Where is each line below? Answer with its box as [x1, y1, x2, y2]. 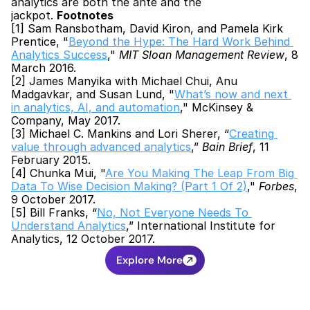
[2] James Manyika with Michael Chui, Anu [11, 74, 237, 88]
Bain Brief [202, 140, 253, 154]
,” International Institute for [126, 219, 275, 232]
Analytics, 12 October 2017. [11, 232, 155, 246]
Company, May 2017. [11, 113, 120, 127]
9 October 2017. [11, 192, 95, 206]
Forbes [259, 179, 294, 193]
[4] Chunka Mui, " [11, 166, 105, 180]
